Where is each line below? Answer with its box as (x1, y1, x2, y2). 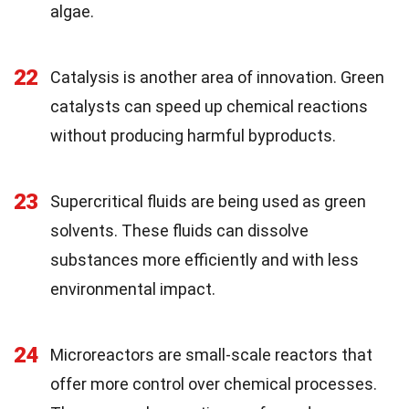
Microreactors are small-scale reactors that (50, 345, 372, 365)
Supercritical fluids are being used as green (50, 192, 366, 212)
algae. (50, 2, 94, 22)
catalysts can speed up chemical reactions (50, 97, 368, 117)
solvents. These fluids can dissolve (50, 221, 309, 241)
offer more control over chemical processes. (50, 374, 377, 394)
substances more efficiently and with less (50, 250, 359, 270)
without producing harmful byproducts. (50, 126, 336, 146)
